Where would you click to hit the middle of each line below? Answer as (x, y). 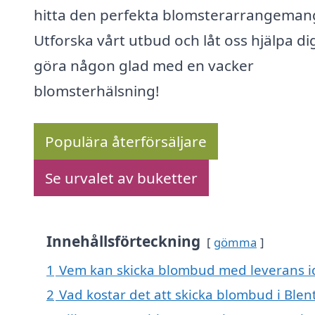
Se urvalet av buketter (121, 178)
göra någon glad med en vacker (144, 66)
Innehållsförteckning (123, 242)
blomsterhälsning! (97, 91)
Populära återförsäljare (126, 142)
